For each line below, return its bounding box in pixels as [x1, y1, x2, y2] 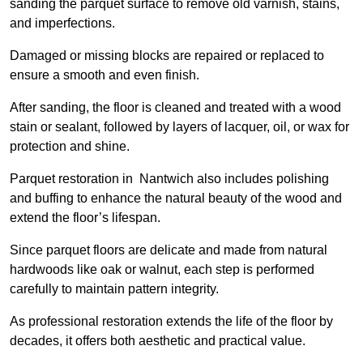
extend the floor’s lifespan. [10, 211, 160, 225]
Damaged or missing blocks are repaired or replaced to [10, 49, 324, 63]
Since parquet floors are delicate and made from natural [10, 243, 327, 258]
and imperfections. [10, 16, 118, 31]
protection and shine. [10, 139, 133, 154]
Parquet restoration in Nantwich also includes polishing [10, 172, 329, 186]
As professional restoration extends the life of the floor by [10, 314, 333, 329]
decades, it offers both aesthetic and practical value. [10, 334, 305, 348]
